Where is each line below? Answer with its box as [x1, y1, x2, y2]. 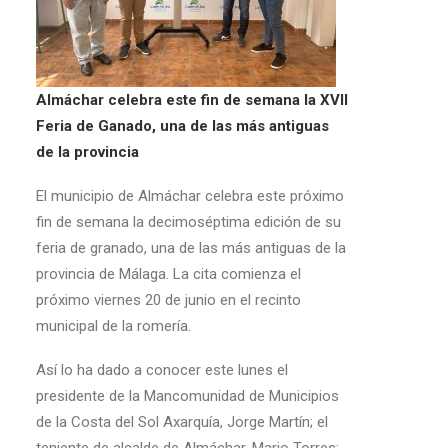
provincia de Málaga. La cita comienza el [36, 265, 301, 283]
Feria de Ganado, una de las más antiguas [36, 117, 329, 135]
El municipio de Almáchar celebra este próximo [36, 187, 344, 205]
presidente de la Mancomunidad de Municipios [36, 387, 339, 405]
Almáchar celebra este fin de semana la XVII [36, 91, 348, 109]
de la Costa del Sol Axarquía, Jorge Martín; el [36, 413, 328, 431]
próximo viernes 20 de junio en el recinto [36, 291, 301, 309]
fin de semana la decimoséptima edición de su [36, 213, 341, 231]
